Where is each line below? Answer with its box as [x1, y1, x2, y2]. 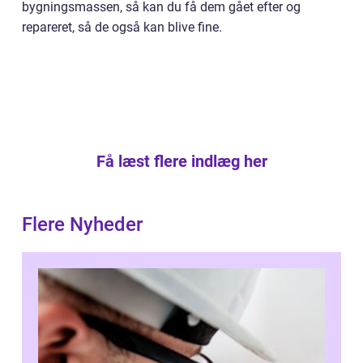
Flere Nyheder [22, 213, 143, 237]
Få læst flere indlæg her [96, 152, 267, 172]
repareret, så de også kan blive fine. [22, 19, 222, 36]
